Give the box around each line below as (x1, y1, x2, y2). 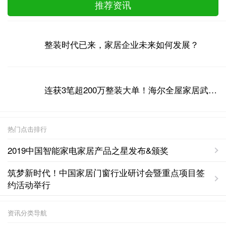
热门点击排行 (8, 124, 47, 134)
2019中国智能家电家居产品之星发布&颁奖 (8, 144, 168, 157)
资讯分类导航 (8, 208, 47, 218)
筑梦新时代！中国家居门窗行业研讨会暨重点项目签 (8, 166, 205, 179)
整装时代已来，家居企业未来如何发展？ (44, 37, 199, 50)
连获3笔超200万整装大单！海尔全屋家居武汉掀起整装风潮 (208, 83, 217, 96)
